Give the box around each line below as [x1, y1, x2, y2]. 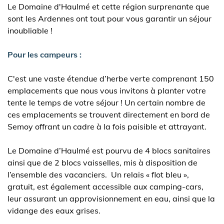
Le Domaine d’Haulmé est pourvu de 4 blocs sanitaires [7, 145, 210, 155]
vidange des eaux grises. [7, 205, 100, 215]
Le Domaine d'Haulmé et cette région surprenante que [7, 1, 209, 11]
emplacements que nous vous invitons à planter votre [7, 85, 206, 95]
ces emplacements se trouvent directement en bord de [7, 109, 210, 119]
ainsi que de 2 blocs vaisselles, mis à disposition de [7, 157, 197, 167]
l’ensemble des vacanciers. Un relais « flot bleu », [7, 169, 189, 179]
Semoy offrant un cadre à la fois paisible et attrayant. [7, 121, 206, 131]
